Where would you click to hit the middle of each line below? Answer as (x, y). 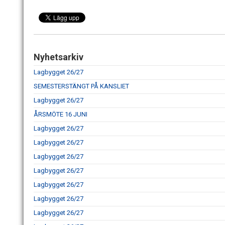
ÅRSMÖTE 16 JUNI (61, 114)
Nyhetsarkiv (59, 57)
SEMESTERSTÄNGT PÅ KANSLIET (81, 86)
